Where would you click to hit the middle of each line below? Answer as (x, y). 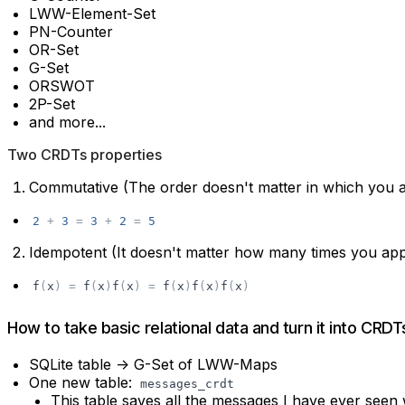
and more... (67, 122)
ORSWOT (62, 85)
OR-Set (54, 49)
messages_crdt (187, 383)
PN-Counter (71, 31)
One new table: (83, 382)
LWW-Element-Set (92, 13)
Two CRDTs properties (85, 154)
